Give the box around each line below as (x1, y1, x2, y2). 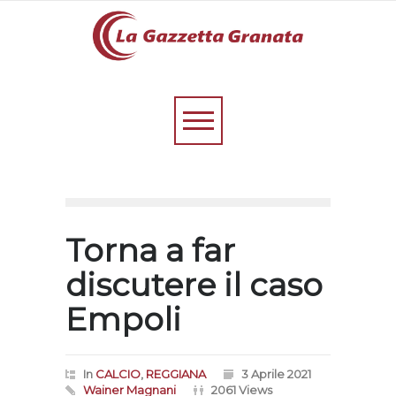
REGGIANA (146, 367, 206, 381)
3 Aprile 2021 (241, 367, 311, 381)
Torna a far (65, 231, 235, 270)
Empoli (65, 300, 181, 339)
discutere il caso (65, 265, 323, 304)
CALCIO (95, 367, 141, 381)
